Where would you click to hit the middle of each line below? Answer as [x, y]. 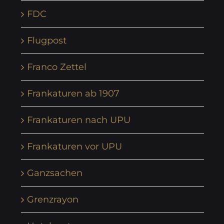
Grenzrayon [53, 199]
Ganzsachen [55, 173]
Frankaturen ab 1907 [73, 93]
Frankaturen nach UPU [79, 120]
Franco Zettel [57, 67]
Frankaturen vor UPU [74, 146]
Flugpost [47, 40]
